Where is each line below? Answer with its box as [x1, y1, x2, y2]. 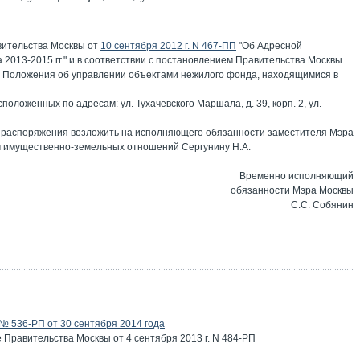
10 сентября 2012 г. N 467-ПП [100, 40, 236, 51]
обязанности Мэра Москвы [231, 185, 354, 196]
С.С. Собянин [291, 199, 354, 211]
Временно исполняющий [239, 170, 354, 182]
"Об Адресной [236, 40, 302, 51]
